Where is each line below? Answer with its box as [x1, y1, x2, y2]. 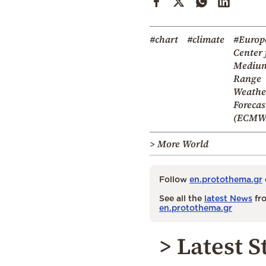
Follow [159, 174, 189, 183]
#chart [150, 32, 178, 46]
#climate [187, 32, 224, 46]
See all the [159, 193, 204, 202]
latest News [204, 193, 252, 202]
